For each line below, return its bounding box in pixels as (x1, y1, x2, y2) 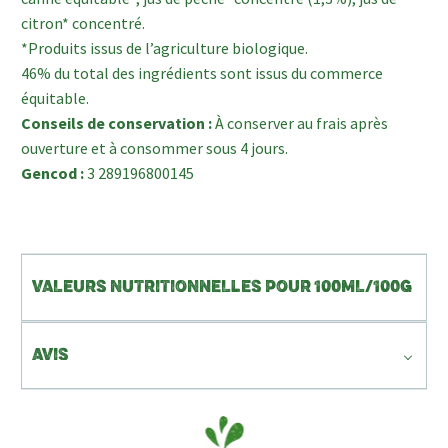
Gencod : (21, 162, 87, 183)
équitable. (21, 87, 89, 108)
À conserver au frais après (215, 112, 388, 133)
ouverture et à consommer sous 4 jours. (21, 137, 288, 158)
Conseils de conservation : (21, 112, 215, 133)
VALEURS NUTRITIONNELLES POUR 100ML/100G (32, 279, 412, 297)
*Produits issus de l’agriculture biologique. (21, 37, 308, 58)
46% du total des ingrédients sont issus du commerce (21, 62, 383, 83)
